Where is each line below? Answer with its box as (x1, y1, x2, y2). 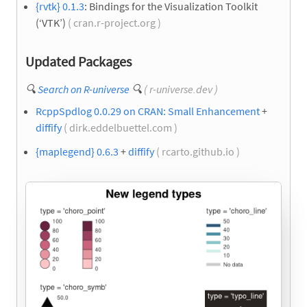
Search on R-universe (38, 82, 130, 97)
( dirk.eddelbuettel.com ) (62, 121, 180, 135)
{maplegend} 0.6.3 (36, 145, 119, 159)
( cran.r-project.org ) (66, 16, 163, 30)
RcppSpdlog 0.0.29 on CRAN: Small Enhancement (36, 104, 260, 119)
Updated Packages (25, 53, 132, 71)
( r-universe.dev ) (142, 82, 220, 97)
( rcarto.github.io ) (154, 145, 242, 159)
